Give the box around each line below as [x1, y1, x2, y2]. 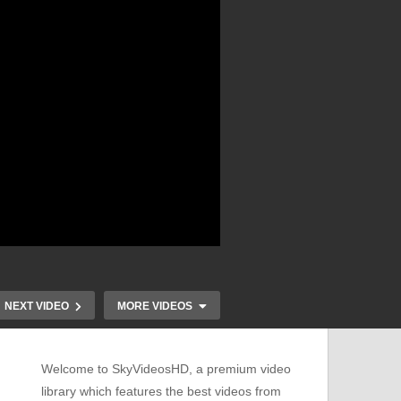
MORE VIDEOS [117, 299, 192, 312]
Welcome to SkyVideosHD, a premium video [41, 362, 291, 377]
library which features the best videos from [41, 384, 281, 399]
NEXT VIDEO [4, 299, 69, 312]
